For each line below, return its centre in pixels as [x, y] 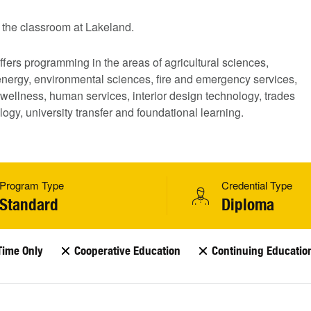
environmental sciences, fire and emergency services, [166, 79]
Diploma [248, 205]
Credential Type [257, 185]
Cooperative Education [127, 251]
